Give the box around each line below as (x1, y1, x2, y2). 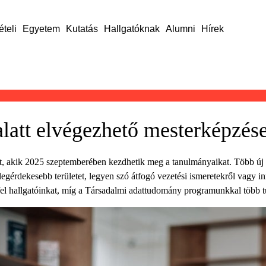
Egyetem (22, 24, 60, 34)
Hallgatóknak (103, 24, 160, 34)
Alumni (165, 24, 195, 34)
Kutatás (65, 24, 98, 34)
